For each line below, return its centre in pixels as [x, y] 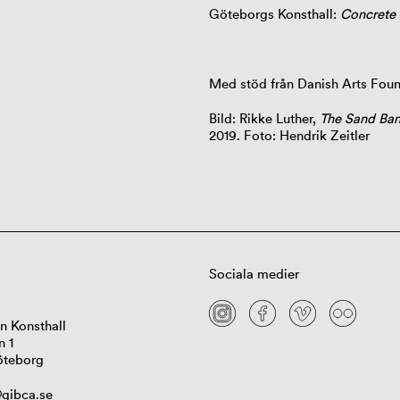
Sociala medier [254, 274]
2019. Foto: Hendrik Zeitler [289, 136]
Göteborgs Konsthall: [274, 14]
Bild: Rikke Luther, [262, 119]
